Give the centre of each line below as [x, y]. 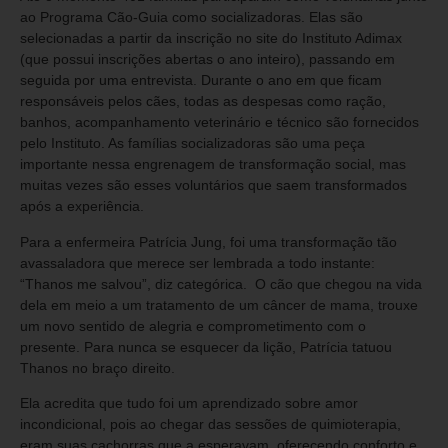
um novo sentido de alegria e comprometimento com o [193, 325]
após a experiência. [86, 206]
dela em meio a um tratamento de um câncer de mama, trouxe [219, 304]
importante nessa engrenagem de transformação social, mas [213, 164]
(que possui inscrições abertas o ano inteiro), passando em [207, 59]
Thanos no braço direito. [101, 367]
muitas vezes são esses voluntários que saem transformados [213, 185]
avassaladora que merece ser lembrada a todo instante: [197, 262]
